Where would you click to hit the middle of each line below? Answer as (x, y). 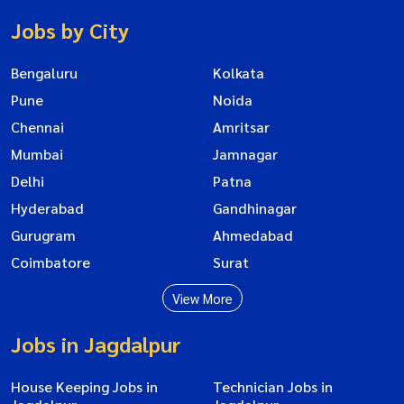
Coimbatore (50, 262)
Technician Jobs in (273, 387)
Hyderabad (47, 208)
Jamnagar (245, 154)
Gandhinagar (255, 208)
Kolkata (239, 73)
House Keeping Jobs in (84, 387)
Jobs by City (70, 30)
